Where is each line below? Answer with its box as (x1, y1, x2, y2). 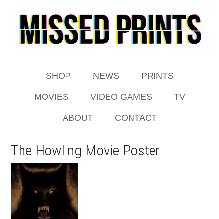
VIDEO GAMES (90, 92, 152, 102)
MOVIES (34, 92, 68, 102)
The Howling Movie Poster (11, 142, 160, 159)
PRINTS (141, 71, 174, 81)
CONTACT (114, 113, 157, 123)
